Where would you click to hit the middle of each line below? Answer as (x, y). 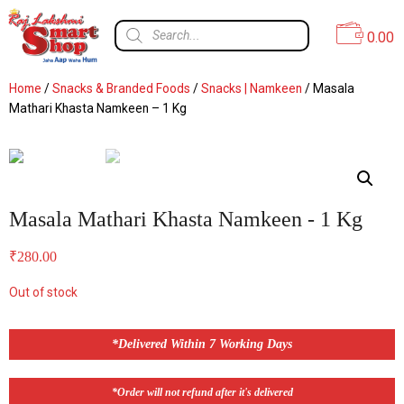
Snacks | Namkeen (252, 88)
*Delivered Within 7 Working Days (202, 344)
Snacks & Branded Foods (121, 88)
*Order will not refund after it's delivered (202, 392)
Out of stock (43, 292)
